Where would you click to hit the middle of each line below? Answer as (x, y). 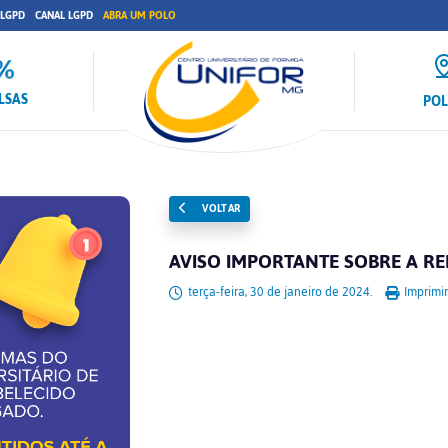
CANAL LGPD (64, 15)
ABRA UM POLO (139, 15)
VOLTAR (219, 208)
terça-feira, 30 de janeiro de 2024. (279, 292)
